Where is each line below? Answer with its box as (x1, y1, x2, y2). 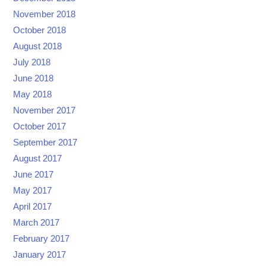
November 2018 (13, 9, 76, 19)
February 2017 (13, 233, 70, 243)
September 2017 (13, 137, 78, 147)
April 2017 (13, 201, 52, 211)
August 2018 (13, 41, 62, 51)
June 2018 (13, 73, 54, 83)
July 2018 (13, 57, 51, 67)
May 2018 (13, 89, 52, 99)
